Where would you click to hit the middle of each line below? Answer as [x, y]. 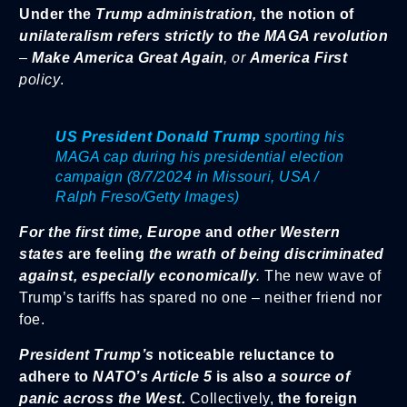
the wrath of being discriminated [266, 254]
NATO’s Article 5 [152, 376]
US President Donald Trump [158, 137]
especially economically [169, 276]
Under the [55, 15]
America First [298, 58]
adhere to [54, 376]
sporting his [302, 137]
